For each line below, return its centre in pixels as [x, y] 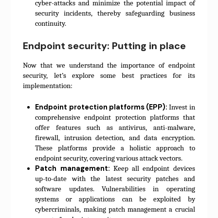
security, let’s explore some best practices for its [109, 76]
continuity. [51, 24]
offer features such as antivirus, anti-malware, [115, 127]
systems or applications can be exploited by [115, 199]
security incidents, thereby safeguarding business [115, 14]
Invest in [181, 107]
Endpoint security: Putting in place [105, 46]
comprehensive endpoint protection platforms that [115, 117]
